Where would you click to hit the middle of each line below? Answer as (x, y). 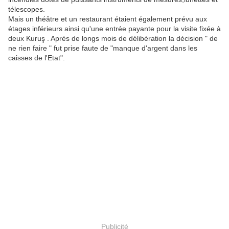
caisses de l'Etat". (37, 58)
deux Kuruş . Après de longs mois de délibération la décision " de (113, 39)
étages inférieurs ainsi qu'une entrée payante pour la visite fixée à (114, 29)
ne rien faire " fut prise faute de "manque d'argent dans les (103, 48)
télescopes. (27, 9)
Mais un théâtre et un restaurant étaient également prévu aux (108, 19)
